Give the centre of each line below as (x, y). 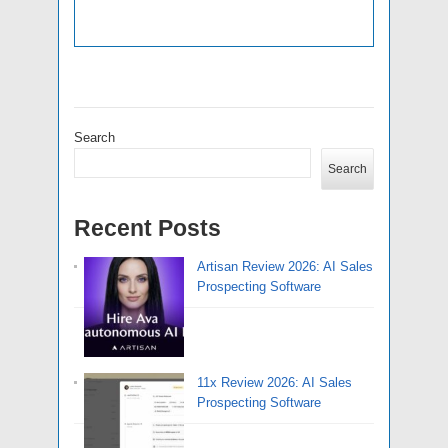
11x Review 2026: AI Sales (274, 382)
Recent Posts (147, 227)
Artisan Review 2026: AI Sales (285, 266)
